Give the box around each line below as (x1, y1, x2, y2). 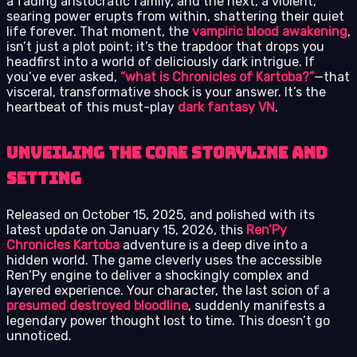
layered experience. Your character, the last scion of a (6, 282, 330, 298)
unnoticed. (6, 328, 72, 343)
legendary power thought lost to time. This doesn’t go (6, 312, 330, 328)
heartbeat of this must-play (6, 99, 178, 115)
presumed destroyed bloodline (6, 297, 188, 313)
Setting (6, 167, 81, 189)
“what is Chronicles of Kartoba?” (120, 69, 314, 84)
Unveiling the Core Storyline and (6, 142, 328, 163)
